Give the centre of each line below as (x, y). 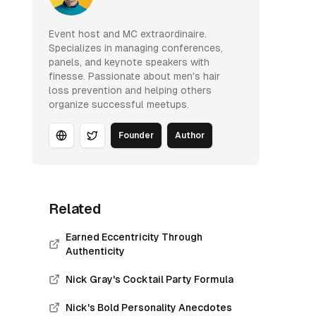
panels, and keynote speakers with (129, 62)
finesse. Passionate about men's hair (135, 76)
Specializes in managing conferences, (136, 48)
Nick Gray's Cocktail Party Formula (150, 279)
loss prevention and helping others (130, 90)
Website (80, 141)
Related (75, 209)
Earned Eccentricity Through (134, 237)
